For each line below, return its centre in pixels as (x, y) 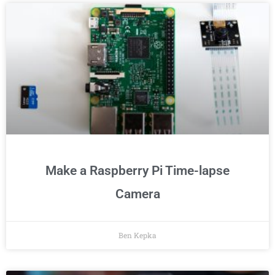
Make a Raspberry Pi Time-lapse (137, 171)
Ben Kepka (137, 235)
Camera (137, 194)
